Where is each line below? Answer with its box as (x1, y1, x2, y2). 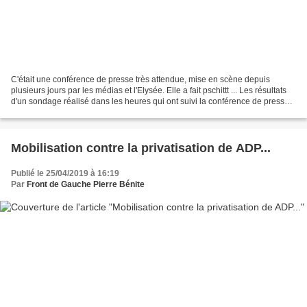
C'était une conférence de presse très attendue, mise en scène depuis (11, 75, 270, 85)
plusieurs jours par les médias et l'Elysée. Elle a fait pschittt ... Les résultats (11, 86, 286, 96)
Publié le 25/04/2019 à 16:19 (11, 169, 119, 179)
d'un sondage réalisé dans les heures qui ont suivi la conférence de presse (11, 97, 289, 107)
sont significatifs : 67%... (11, 108, 99, 118)
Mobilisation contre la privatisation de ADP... (11, 141, 271, 156)
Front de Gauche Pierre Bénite (27, 180, 145, 190)
